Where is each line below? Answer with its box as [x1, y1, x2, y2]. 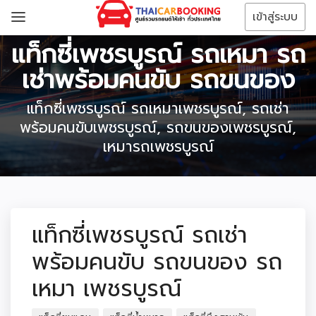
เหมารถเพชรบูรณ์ [102, 135, 214, 158]
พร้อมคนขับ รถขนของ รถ [32, 245, 282, 279]
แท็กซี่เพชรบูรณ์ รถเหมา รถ [11, 35, 305, 73]
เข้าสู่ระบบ [253, 8, 298, 25]
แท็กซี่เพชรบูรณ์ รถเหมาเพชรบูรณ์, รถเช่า [27, 97, 289, 120]
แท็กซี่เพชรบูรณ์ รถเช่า [32, 218, 247, 253]
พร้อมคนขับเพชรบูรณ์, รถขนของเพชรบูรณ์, [20, 116, 296, 139]
